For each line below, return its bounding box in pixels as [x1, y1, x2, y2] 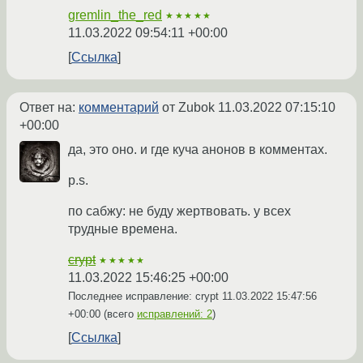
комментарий [79, 100, 159, 115]
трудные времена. [68, 222, 177, 237]
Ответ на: [19, 100, 79, 115]
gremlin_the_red [68, 8, 162, 23]
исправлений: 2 [137, 308, 212, 321]
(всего [100, 308, 137, 321]
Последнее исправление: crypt [68, 290, 222, 303]
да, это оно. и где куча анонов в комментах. [68, 143, 327, 157]
